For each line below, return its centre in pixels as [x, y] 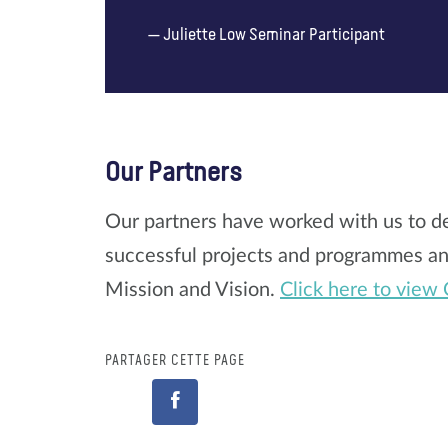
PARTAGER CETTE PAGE [175, 360]
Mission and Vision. [192, 289]
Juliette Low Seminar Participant [274, 35]
